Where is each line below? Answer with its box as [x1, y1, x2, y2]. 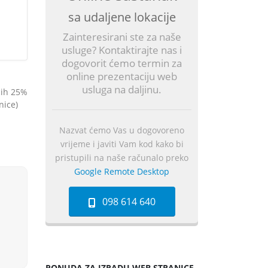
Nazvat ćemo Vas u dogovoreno [59, 124, 184, 136]
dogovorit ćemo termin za [62, 56, 182, 70]
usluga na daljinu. [82, 83, 162, 96]
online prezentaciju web [66, 69, 177, 83]
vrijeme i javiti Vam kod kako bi [60, 138, 184, 150]
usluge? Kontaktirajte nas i [62, 43, 182, 57]
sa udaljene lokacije [68, 9, 176, 25]
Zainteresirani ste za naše [62, 30, 181, 44]
